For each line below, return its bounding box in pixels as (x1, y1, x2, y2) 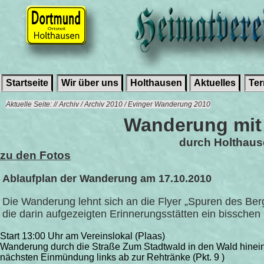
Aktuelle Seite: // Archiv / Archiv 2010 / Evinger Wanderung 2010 (6, 100, 210, 108)
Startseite (6, 78, 48, 88)
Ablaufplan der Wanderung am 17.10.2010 (2, 173, 212, 184)
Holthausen (130, 78, 182, 88)
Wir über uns (61, 78, 118, 88)
